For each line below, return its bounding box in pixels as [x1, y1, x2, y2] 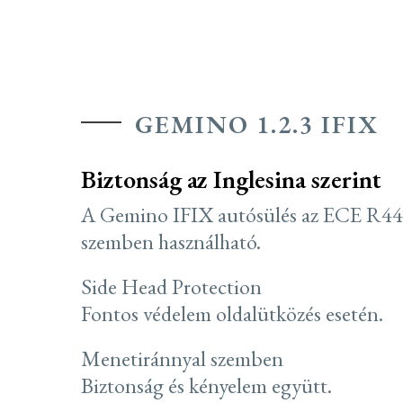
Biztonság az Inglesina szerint [81, 163, 381, 195]
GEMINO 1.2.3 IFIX [135, 108, 379, 140]
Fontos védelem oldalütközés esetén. [81, 300, 383, 327]
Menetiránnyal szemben [81, 345, 283, 372]
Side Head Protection [81, 273, 262, 300]
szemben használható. [81, 228, 261, 255]
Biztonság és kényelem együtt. [81, 372, 332, 399]
